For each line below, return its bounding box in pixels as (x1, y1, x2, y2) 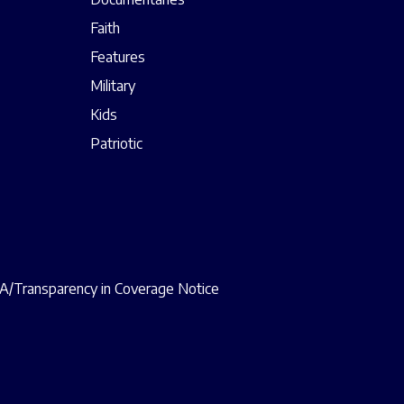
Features (90, 48, 145, 67)
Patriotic (90, 134, 142, 153)
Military (90, 77, 135, 96)
